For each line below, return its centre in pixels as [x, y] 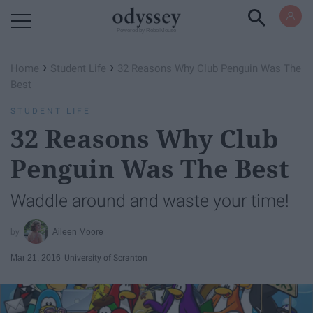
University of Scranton [106, 257]
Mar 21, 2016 [36, 257]
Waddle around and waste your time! [150, 201]
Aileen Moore [78, 232]
